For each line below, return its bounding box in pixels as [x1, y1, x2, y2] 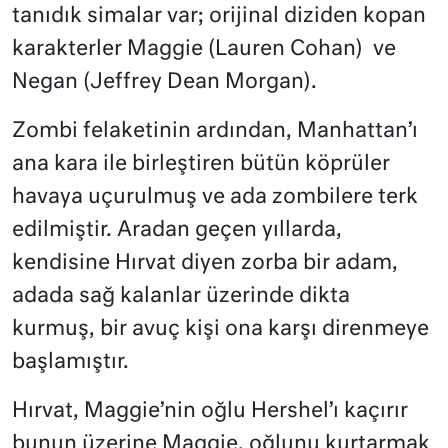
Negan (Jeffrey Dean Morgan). [12, 71, 317, 93]
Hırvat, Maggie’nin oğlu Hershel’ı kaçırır [12, 400, 408, 422]
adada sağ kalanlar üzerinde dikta [12, 285, 350, 307]
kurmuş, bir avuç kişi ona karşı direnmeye [12, 318, 429, 340]
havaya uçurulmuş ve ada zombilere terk [12, 186, 418, 208]
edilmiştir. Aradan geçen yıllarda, [12, 219, 342, 241]
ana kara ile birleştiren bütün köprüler [12, 153, 390, 175]
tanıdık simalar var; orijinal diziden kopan [12, 5, 426, 27]
